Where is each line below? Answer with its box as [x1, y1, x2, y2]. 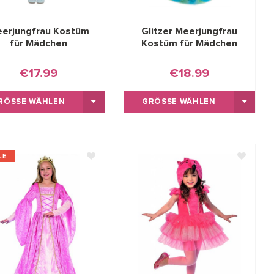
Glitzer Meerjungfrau [141, 26, 238, 37]
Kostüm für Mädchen [141, 39, 238, 49]
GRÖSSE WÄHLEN [142, 98, 209, 106]
